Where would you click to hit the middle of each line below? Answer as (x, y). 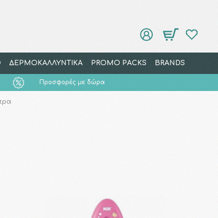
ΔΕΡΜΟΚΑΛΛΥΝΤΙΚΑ (46, 63)
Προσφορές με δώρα (72, 82)
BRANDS (170, 63)
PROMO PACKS (118, 63)
